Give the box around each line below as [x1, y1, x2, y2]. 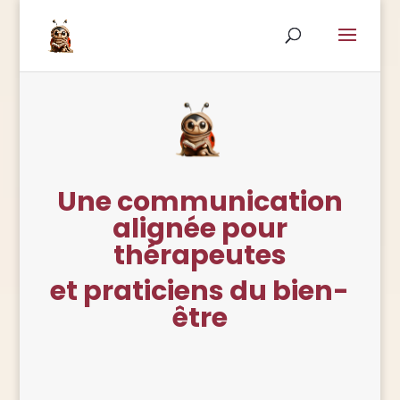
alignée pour [112, 209, 287, 247]
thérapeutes [112, 236, 287, 274]
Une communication [56, 182, 343, 221]
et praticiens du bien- [50, 271, 350, 310]
